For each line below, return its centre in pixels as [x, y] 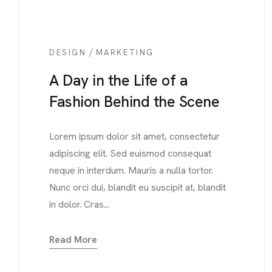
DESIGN [68, 53]
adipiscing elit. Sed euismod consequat [130, 153]
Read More [73, 240]
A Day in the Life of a [118, 80]
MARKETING [125, 53]
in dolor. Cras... [79, 204]
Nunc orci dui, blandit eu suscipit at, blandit [138, 187]
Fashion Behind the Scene [134, 102]
